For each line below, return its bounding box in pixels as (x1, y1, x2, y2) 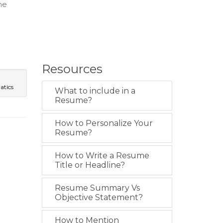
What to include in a (54, 86, 135, 96)
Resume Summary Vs (54, 183, 140, 193)
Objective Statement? (54, 193, 143, 203)
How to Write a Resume (54, 151, 149, 161)
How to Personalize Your (54, 118, 153, 128)
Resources (41, 62, 103, 77)
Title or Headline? (54, 160, 125, 170)
